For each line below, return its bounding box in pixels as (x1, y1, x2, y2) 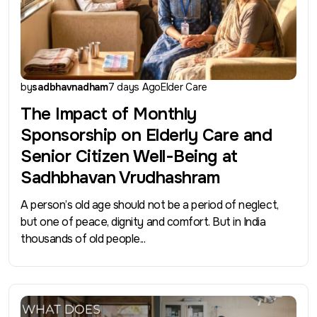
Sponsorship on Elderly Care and (21, 124, 272, 146)
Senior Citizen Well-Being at (21, 145, 238, 167)
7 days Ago (108, 80, 161, 93)
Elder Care (161, 80, 207, 93)
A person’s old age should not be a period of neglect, (21, 197, 279, 212)
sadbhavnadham (32, 80, 108, 93)
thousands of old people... (21, 231, 146, 246)
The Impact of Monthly (21, 103, 197, 125)
